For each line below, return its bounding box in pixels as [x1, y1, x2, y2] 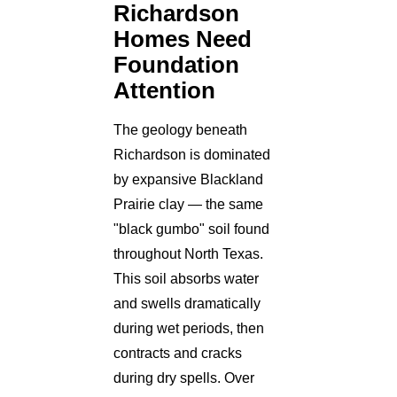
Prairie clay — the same [113, 196, 263, 212]
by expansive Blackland [113, 171, 263, 187]
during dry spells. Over [113, 370, 254, 385]
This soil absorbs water [113, 270, 259, 286]
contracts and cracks [113, 345, 242, 361]
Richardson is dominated [113, 146, 270, 162]
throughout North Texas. [113, 245, 263, 261]
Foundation [113, 51, 239, 77]
